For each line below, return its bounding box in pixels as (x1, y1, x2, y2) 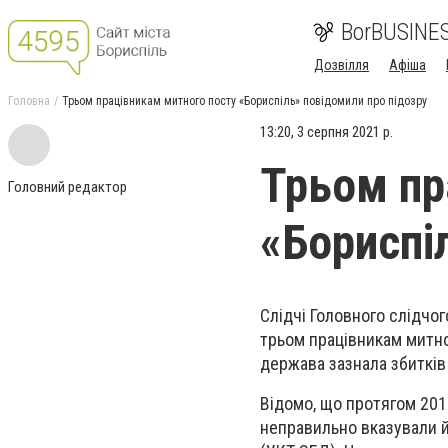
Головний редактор (8, 178, 127, 196)
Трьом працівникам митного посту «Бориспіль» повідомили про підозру (62, 94, 427, 108)
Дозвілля (314, 57, 369, 73)
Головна (8, 94, 50, 108)
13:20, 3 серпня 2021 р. (260, 123, 393, 141)
